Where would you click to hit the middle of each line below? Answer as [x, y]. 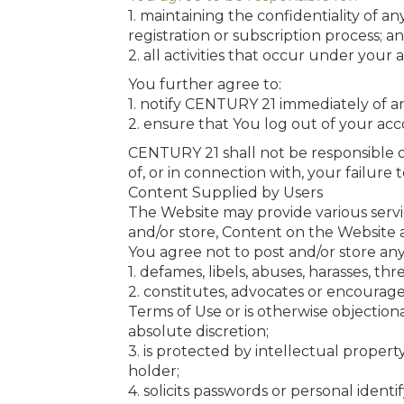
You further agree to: [205, 84]
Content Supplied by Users [225, 193]
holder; [154, 371]
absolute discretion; [198, 331]
